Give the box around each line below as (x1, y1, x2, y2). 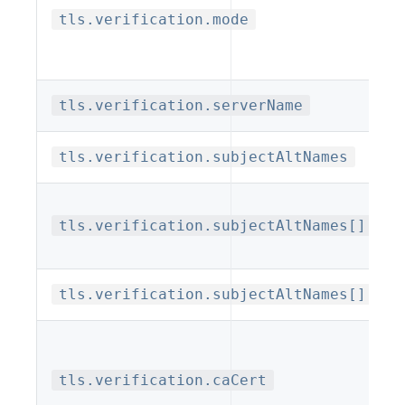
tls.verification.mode (59, 10, 249, 28)
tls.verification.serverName (59, 96, 303, 114)
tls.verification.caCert (59, 371, 267, 389)
